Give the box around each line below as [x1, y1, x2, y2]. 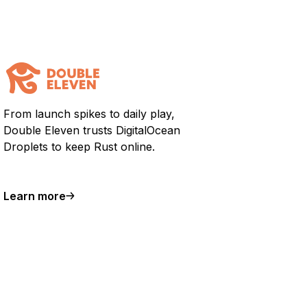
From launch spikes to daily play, [3, 107, 175, 121]
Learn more [3, 189, 66, 203]
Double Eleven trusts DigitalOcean [3, 123, 181, 137]
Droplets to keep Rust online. [3, 140, 156, 153]
